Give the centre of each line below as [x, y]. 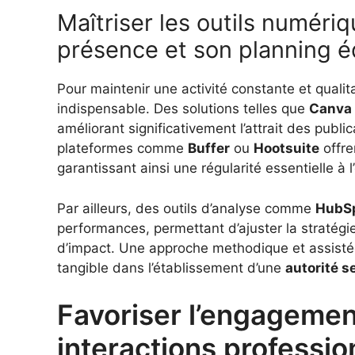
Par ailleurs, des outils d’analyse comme [186, 208]
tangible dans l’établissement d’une [171, 267]
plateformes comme [122, 149]
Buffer [209, 149]
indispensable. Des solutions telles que [183, 109]
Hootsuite [286, 149]
